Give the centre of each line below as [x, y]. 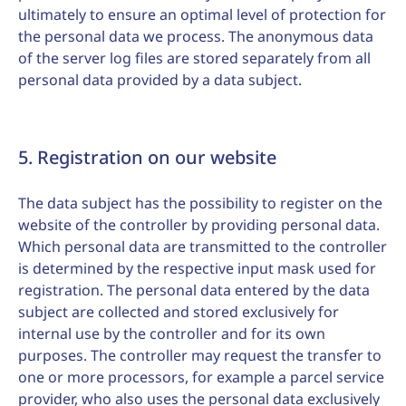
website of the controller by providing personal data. [199, 225]
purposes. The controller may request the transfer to [200, 355]
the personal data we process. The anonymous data [196, 36]
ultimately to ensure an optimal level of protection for [202, 14]
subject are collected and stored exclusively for [179, 312]
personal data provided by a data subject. [160, 80]
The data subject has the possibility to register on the [200, 203]
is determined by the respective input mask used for [197, 268]
